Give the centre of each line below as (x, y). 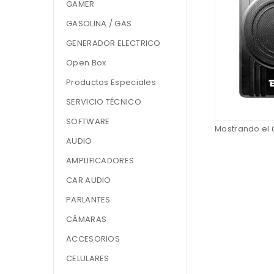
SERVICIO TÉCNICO (104, 102)
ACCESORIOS (93, 239)
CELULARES (88, 258)
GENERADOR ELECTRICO (113, 43)
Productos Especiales (111, 82)
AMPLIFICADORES (100, 161)
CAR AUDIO (89, 180)
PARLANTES (88, 200)
